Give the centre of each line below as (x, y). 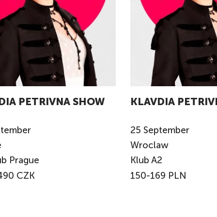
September (166, 130)
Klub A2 (146, 160)
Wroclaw (151, 145)
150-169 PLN (158, 175)
